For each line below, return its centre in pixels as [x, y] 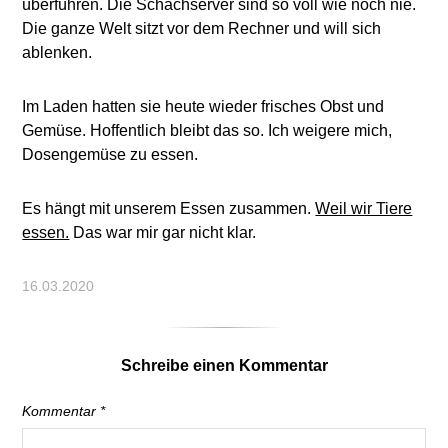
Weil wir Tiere [364, 208]
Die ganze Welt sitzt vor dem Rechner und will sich [202, 28]
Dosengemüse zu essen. [110, 154]
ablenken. [57, 52]
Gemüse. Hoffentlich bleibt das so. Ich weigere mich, [207, 130]
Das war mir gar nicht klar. [163, 232]
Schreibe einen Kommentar [224, 365]
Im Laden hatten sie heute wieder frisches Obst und [203, 106]
